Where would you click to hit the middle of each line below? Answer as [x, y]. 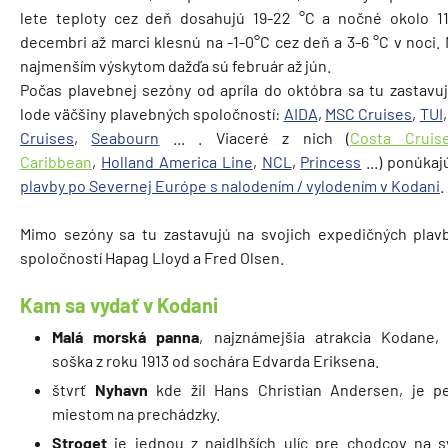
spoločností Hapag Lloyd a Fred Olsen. [152, 257]
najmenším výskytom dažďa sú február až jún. [175, 65]
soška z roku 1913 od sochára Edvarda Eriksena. [215, 361]
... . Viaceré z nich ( [255, 137]
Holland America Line [176, 161]
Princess [331, 161]
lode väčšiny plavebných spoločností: [152, 113]
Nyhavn [125, 390]
